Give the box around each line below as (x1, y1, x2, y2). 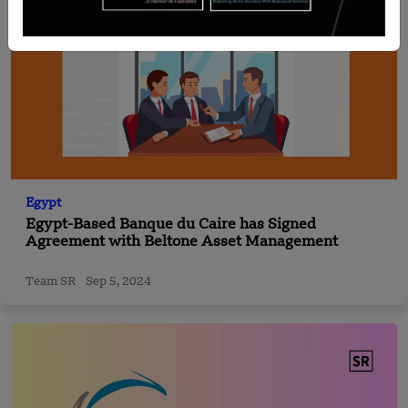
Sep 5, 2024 (86, 275, 151, 288)
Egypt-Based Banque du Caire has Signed (25, 217, 316, 232)
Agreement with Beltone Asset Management (25, 234, 338, 250)
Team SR (25, 275, 78, 288)
